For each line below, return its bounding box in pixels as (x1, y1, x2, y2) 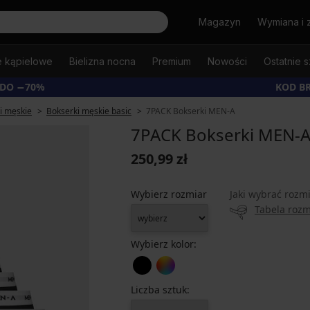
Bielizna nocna (69, 55, 136, 67)
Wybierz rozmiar (131, 188, 207, 201)
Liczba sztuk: (131, 283, 190, 296)
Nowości (208, 55, 247, 67)
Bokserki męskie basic (46, 105, 131, 117)
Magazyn (199, 16, 241, 28)
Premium (152, 55, 191, 67)
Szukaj (178, 15, 209, 28)
